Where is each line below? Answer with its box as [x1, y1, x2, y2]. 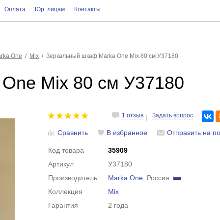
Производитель [48, 174, 98, 182]
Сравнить [57, 129, 88, 137]
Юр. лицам [34, 6, 65, 13]
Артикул [48, 160, 74, 168]
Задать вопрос [152, 112, 193, 119]
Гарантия [48, 201, 79, 209]
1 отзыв [122, 112, 144, 119]
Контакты [74, 6, 101, 13]
